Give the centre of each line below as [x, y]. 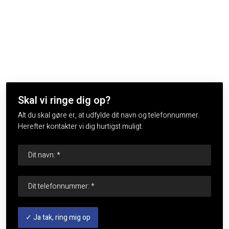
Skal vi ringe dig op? [64, 101]
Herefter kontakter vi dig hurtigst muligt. [80, 127]
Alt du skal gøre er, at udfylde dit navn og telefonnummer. [108, 116]
